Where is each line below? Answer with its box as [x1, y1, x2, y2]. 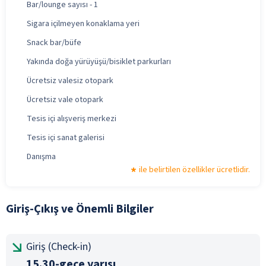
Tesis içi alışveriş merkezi [27, 112, 116, 125]
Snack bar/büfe [27, 36, 81, 49]
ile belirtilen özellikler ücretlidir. [139, 163, 250, 176]
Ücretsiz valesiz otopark [27, 74, 113, 87]
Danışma [27, 150, 56, 163]
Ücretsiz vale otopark [27, 93, 103, 106]
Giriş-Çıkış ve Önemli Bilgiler [6, 200, 154, 217]
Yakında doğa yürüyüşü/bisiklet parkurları [27, 55, 171, 68]
